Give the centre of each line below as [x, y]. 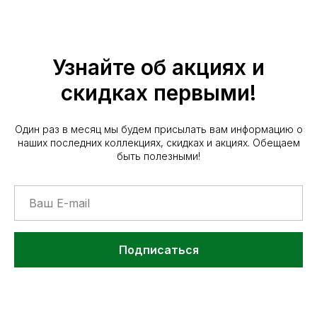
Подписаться [158, 249]
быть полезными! [158, 156]
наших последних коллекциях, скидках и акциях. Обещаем [158, 143]
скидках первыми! [158, 93]
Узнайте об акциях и [158, 67]
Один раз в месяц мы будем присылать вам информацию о [158, 129]
